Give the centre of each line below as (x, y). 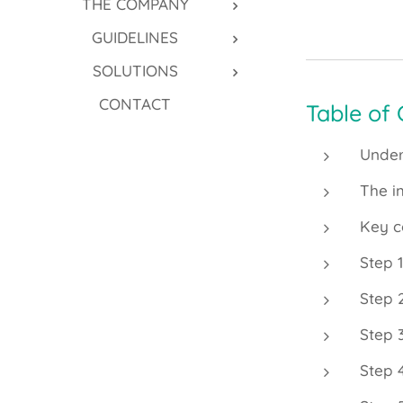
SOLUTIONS (135, 71)
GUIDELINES (135, 38)
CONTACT (135, 104)
